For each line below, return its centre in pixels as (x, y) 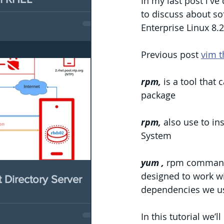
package (158, 95)
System (156, 135)
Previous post (171, 54)
